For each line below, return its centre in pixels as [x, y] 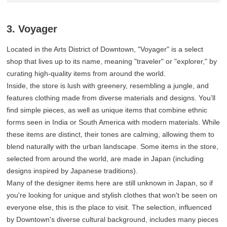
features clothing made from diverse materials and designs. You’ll [111, 98]
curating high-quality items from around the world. [86, 74]
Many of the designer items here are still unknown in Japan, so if [110, 183]
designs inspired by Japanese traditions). [72, 171]
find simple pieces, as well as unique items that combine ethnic [107, 110]
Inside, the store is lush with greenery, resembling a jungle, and [108, 86]
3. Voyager [32, 29]
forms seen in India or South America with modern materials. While [113, 122]
